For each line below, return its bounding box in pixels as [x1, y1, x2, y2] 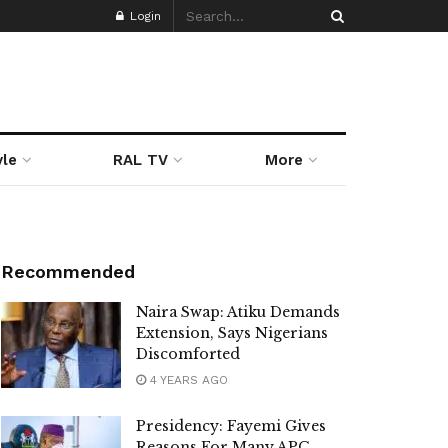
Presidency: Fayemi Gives [136, 417, 326, 435]
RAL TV [113, 151, 169, 169]
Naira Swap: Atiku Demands [136, 303, 340, 321]
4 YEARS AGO [146, 373, 228, 387]
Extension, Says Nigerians [136, 324, 328, 342]
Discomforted [136, 345, 240, 363]
